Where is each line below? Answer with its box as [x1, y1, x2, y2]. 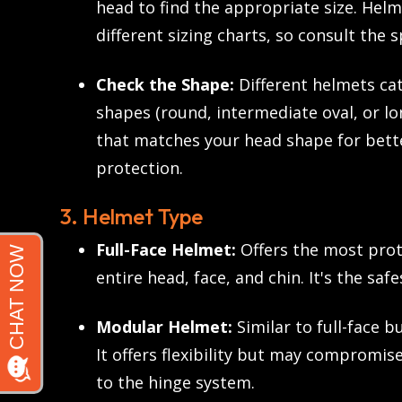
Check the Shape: [96, 74, 234, 96]
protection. [96, 157, 183, 179]
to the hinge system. [96, 371, 255, 394]
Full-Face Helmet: [96, 239, 236, 261]
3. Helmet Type [60, 203, 203, 231]
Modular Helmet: [96, 316, 232, 338]
